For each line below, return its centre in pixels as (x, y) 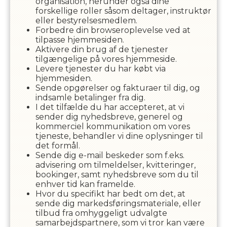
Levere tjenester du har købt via (100, 69)
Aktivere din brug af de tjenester (102, 49)
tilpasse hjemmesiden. (80, 40)
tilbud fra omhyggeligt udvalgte (101, 213)
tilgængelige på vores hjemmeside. (106, 59)
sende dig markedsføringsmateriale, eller (118, 203)
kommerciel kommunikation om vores (112, 126)
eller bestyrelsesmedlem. (86, 21)
